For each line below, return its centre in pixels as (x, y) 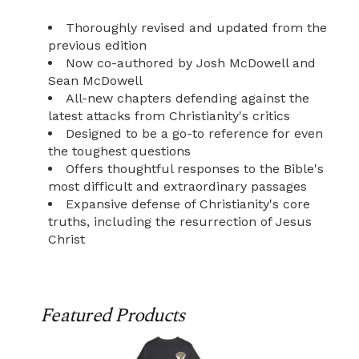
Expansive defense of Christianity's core (188, 204)
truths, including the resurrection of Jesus (180, 222)
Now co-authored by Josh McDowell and (191, 63)
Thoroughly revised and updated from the (196, 28)
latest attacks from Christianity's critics (169, 116)
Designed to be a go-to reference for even (194, 133)
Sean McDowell (95, 81)
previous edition (97, 45)
